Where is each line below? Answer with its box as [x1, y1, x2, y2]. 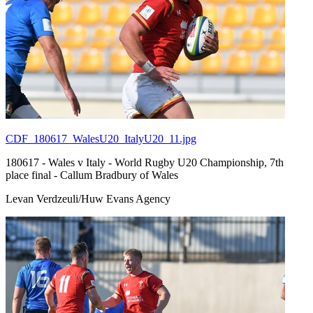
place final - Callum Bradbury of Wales [6, 168, 178, 181]
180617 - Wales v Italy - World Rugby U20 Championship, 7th [6, 156, 284, 168]
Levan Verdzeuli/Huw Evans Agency [6, 192, 170, 205]
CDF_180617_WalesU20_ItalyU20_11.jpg [6, 132, 196, 145]
